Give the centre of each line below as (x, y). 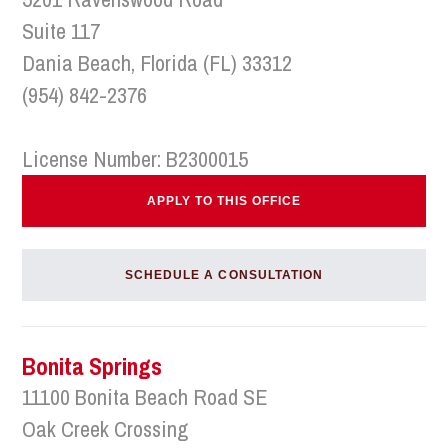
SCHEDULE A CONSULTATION (224, 275)
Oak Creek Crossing (105, 429)
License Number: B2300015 (135, 159)
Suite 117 (61, 31)
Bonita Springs (92, 366)
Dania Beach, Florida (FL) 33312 (157, 63)
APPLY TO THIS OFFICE (224, 201)
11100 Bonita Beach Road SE (145, 397)
